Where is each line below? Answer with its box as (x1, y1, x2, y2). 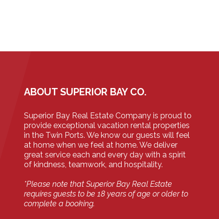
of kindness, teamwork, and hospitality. (24, 160, 163, 170)
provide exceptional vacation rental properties (24, 121, 190, 131)
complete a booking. (24, 199, 95, 209)
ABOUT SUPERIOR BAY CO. (24, 86, 147, 98)
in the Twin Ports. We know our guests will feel (24, 131, 190, 140)
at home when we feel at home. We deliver (24, 140, 177, 150)
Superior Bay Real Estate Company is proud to (24, 111, 192, 121)
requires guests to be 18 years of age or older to (24, 189, 188, 199)
